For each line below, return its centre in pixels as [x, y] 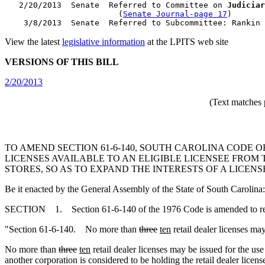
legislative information [104, 42]
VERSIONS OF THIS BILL [62, 62]
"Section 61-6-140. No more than [72, 230]
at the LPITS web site [187, 42]
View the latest [33, 42]
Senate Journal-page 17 [175, 14]
